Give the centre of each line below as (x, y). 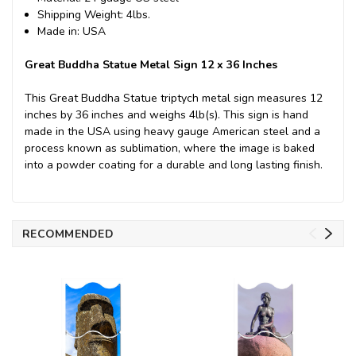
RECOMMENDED (68, 234)
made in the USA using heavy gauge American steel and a (172, 131)
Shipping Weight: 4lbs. (94, 14)
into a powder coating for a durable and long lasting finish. (174, 164)
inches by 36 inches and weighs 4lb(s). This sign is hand (166, 114)
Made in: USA (72, 31)
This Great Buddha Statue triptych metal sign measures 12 (174, 98)
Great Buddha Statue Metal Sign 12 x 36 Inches (151, 64)
